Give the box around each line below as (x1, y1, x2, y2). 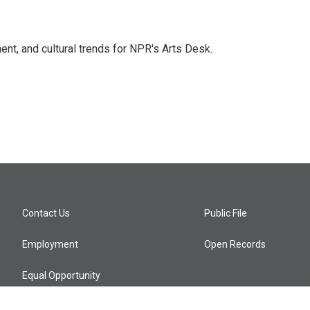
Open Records (204, 239, 266, 250)
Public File (204, 208, 248, 219)
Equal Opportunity (22, 270, 100, 281)
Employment (22, 239, 78, 250)
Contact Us (22, 208, 70, 219)
